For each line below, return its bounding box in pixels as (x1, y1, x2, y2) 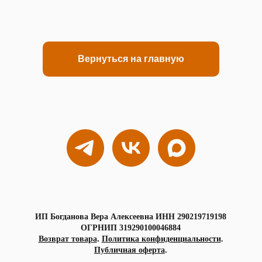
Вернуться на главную (78, 53, 184, 64)
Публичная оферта (94, 245, 165, 254)
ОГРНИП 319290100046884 (81, 223, 181, 232)
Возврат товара (38, 234, 97, 243)
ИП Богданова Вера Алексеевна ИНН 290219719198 (35, 212, 226, 221)
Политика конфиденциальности (101, 234, 221, 243)
